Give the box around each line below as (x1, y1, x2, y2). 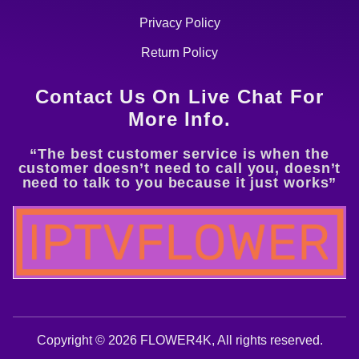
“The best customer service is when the (30, 145, 329, 162)
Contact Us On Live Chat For (34, 85, 325, 107)
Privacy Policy (139, 15, 220, 30)
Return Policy (141, 45, 218, 59)
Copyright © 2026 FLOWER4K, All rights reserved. (36, 333, 323, 347)
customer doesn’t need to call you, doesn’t (18, 159, 341, 176)
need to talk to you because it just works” (22, 174, 337, 191)
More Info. (128, 107, 231, 130)
